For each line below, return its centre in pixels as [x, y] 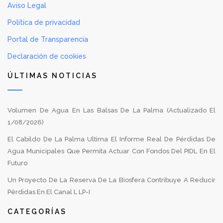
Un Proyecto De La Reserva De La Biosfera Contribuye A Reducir [111, 180]
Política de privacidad [44, 22]
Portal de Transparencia [48, 39]
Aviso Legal [27, 5]
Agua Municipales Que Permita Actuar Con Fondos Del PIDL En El [111, 151]
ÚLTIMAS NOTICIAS [53, 75]
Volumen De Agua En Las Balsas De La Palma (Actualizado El [111, 110]
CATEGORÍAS [37, 211]
